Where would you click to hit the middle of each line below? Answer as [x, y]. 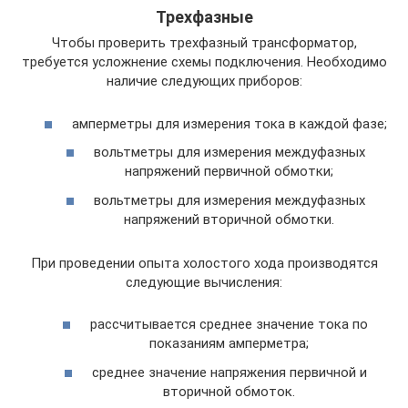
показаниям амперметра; [229, 343]
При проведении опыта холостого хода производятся [204, 263]
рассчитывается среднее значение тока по [229, 324]
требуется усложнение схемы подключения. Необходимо [204, 62]
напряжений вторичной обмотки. [229, 219]
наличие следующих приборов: [204, 81]
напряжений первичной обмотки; [229, 171]
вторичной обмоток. [229, 391]
